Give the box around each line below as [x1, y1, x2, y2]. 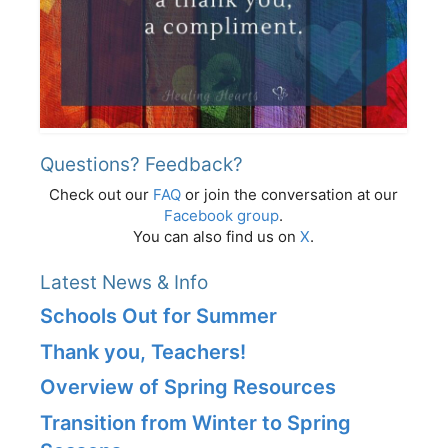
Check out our [49, 185, 153, 205]
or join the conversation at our [181, 185, 398, 205]
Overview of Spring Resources [40, 375, 336, 400]
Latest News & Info [40, 271, 208, 295]
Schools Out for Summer [40, 304, 277, 329]
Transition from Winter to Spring [40, 410, 351, 435]
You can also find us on [133, 227, 300, 247]
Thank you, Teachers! [40, 339, 246, 364]
